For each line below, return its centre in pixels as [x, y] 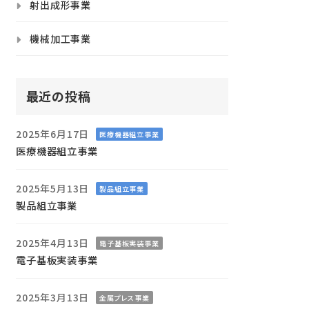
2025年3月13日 [53, 297]
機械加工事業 [61, 38]
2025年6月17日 [53, 133]
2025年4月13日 [53, 242]
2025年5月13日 [53, 188]
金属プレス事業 [124, 297]
